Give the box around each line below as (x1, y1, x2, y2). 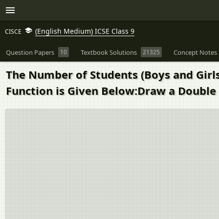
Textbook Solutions (81, 47, 137, 57)
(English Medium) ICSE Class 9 (35, 26, 134, 36)
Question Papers (6, 47, 54, 57)
